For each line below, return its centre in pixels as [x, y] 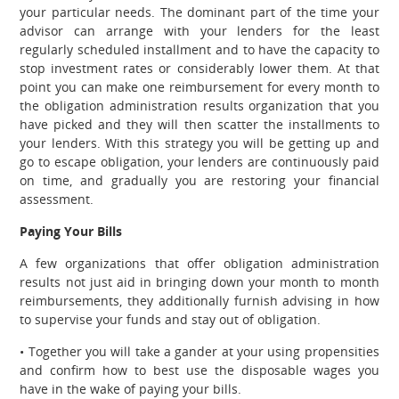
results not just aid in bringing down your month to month [199, 281]
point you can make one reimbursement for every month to [199, 86]
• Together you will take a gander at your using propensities [199, 351]
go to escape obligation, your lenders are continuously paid [199, 161]
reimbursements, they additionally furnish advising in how [199, 300]
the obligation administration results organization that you [199, 105]
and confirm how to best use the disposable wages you [199, 370]
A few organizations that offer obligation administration [199, 263]
